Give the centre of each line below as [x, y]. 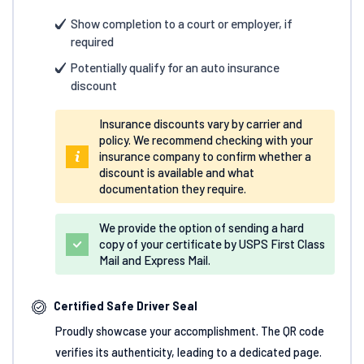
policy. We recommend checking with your [206, 139]
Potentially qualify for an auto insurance [175, 67]
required [92, 42]
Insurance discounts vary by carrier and [200, 123]
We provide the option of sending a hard [201, 227]
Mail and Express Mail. [154, 260]
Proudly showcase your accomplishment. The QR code [189, 331]
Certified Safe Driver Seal [126, 306]
